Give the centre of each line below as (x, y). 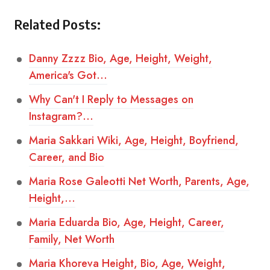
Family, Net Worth (72, 239)
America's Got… (68, 75)
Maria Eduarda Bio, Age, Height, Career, (127, 222)
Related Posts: (58, 24)
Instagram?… (61, 116)
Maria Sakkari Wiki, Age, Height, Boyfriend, (134, 140)
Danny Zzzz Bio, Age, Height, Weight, (121, 58)
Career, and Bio (67, 157)
